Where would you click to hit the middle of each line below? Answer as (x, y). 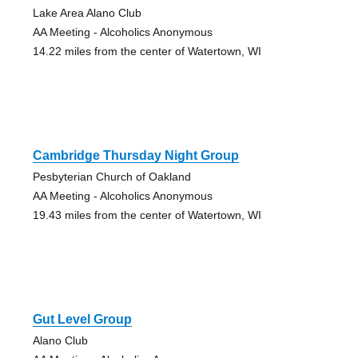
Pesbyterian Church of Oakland (111, 176)
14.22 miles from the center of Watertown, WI (147, 51)
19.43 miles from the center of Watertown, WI (147, 215)
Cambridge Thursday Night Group (135, 155)
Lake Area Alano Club (87, 12)
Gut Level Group (82, 319)
